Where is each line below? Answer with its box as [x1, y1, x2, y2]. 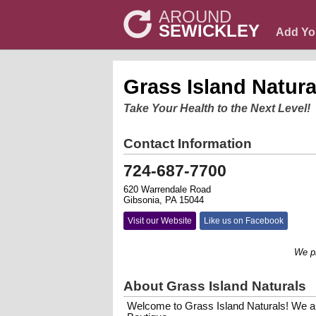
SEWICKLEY [159, 21, 260, 40]
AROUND [159, 7, 231, 26]
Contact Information [123, 136, 252, 151]
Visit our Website [128, 216, 192, 226]
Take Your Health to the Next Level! [123, 102, 310, 114]
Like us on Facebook [204, 216, 284, 226]
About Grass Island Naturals [123, 279, 306, 293]
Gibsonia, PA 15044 [123, 195, 204, 205]
